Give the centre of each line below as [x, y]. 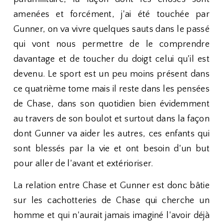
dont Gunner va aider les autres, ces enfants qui [111, 134]
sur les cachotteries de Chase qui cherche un [111, 201]
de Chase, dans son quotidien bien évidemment [111, 104]
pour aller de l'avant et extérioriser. [83, 164]
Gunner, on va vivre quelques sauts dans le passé [111, 29]
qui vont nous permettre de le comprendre [111, 44]
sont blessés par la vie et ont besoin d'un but [111, 149]
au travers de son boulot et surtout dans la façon [111, 119]
